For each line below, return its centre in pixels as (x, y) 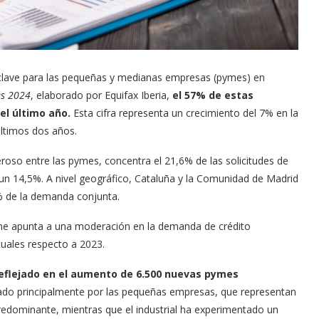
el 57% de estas (213, 95)
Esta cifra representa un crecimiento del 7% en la (184, 113)
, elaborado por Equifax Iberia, (101, 95)
